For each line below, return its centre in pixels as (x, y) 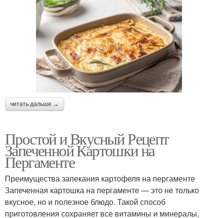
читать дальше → (35, 104)
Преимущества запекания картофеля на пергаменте (100, 179)
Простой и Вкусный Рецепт (87, 139)
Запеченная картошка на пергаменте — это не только (102, 190)
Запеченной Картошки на (80, 150)
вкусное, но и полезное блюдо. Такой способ (85, 202)
